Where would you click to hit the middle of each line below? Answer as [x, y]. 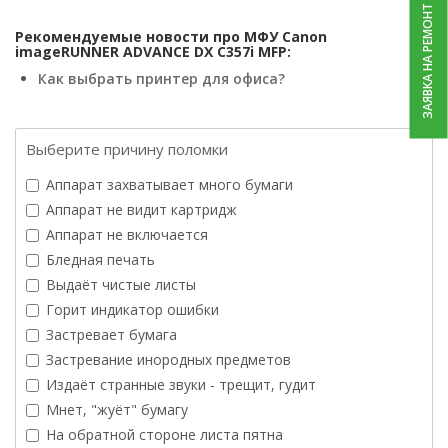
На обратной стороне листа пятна [164, 435]
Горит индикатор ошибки [132, 310]
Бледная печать [100, 260]
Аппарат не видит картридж [141, 210]
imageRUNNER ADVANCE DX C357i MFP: [153, 52]
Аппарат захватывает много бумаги [169, 185]
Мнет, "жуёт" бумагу [117, 410]
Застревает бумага [111, 335]
